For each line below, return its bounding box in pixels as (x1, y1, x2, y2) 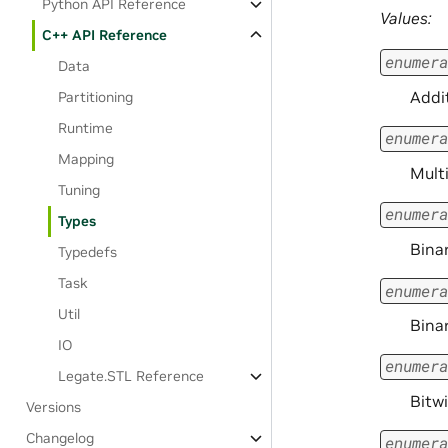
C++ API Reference (42, 26, 168, 44)
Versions (26, 398, 82, 416)
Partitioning (58, 88, 134, 106)
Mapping (58, 150, 115, 168)
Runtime (58, 119, 114, 137)
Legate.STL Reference (58, 367, 205, 385)
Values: (380, 7, 432, 28)
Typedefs (58, 243, 118, 261)
